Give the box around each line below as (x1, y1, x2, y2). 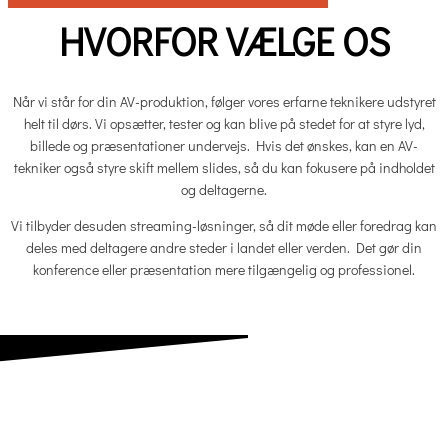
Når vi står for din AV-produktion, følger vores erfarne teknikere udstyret (12, 92, 436, 112)
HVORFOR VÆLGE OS (58, 15, 390, 66)
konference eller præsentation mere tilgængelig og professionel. (33, 260, 415, 280)
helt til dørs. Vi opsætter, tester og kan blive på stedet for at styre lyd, (23, 114, 425, 134)
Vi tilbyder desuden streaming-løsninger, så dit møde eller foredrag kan (11, 216, 437, 236)
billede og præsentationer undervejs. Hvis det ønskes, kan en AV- (30, 136, 418, 156)
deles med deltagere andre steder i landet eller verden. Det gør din (26, 238, 422, 258)
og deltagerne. (181, 180, 267, 200)
